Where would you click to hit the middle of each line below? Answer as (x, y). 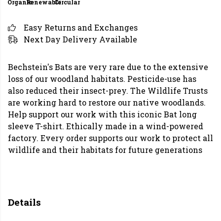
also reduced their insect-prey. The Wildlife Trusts (108, 91)
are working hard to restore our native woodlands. (107, 102)
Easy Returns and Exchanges (81, 27)
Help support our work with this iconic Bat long (102, 114)
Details (24, 202)
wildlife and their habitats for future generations (105, 150)
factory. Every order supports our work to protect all (110, 138)
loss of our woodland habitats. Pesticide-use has (102, 79)
